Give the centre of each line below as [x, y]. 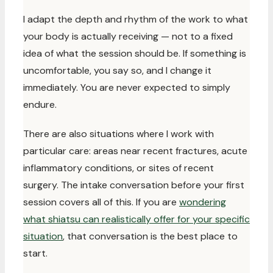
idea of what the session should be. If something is [135, 53]
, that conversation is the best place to [150, 236]
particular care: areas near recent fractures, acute [135, 151]
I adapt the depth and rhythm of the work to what [136, 19]
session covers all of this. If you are [101, 202]
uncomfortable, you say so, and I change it [117, 70]
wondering [203, 202]
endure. [40, 105]
